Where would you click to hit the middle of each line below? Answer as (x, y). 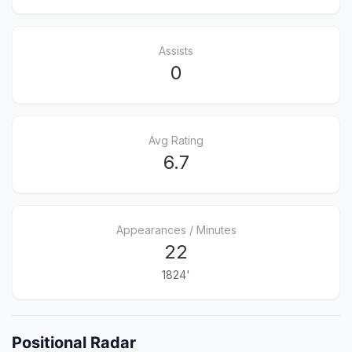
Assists (176, 51)
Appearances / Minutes (176, 230)
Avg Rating (176, 140)
